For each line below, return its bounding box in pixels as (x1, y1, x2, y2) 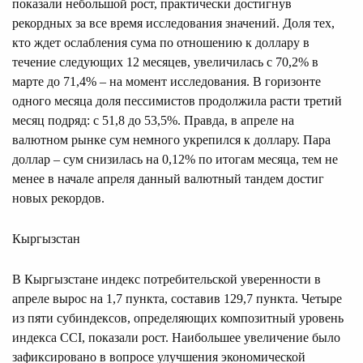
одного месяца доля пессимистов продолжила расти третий (12, 93, 342, 108)
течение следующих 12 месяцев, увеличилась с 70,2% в (12, 54, 318, 69)
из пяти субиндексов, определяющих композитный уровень (12, 310, 344, 325)
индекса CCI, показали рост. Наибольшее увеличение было (12, 330, 340, 344)
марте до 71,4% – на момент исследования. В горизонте (12, 74, 321, 88)
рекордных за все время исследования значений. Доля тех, (12, 15, 335, 30)
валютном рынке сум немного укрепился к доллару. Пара (12, 132, 331, 147)
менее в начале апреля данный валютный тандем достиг (12, 171, 324, 186)
